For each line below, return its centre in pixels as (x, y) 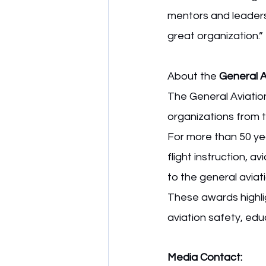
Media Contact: (205, 257)
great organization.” (215, 36)
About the (193, 76)
